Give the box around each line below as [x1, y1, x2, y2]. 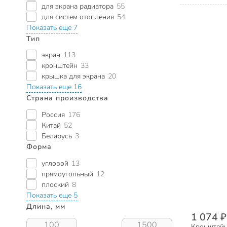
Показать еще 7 [26, 22, 78, 32]
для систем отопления [42, 12, 114, 22]
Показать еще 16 [26, 82, 82, 92]
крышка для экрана [42, 71, 105, 82]
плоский [42, 180, 69, 190]
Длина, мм [26, 202, 65, 212]
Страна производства [26, 93, 108, 103]
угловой [42, 159, 68, 169]
